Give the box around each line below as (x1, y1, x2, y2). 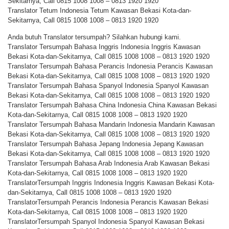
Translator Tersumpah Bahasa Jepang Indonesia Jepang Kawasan (8, 140, 203, 148)
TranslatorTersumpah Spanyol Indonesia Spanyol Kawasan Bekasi (8, 218, 204, 226)
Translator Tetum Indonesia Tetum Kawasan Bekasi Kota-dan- (8, 7, 191, 15)
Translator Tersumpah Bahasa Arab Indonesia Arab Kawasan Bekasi (8, 159, 210, 168)
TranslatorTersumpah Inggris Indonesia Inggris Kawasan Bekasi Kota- (8, 179, 214, 187)
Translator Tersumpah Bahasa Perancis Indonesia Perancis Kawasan (8, 62, 213, 71)
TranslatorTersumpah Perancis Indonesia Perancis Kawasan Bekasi (8, 198, 209, 207)
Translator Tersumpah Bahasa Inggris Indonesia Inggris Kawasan (8, 43, 200, 51)
